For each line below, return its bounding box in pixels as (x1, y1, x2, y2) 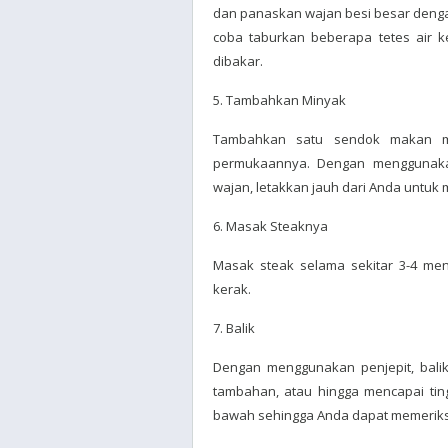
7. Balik (213, 319, 255, 337)
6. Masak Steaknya (213, 217, 328, 235)
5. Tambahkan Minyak (213, 91, 346, 109)
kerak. (213, 280, 251, 298)
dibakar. (213, 52, 263, 70)
